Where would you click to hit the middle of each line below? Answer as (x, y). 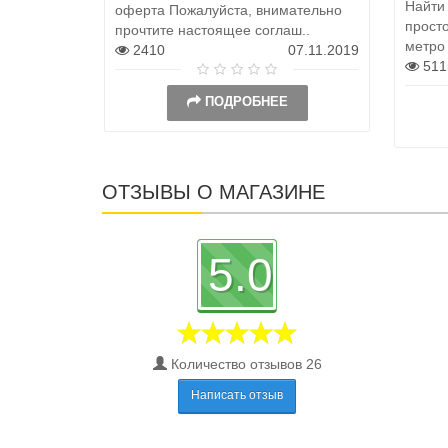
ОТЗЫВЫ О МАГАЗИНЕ (213, 191)
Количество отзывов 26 (244, 363)
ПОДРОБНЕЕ (246, 101)
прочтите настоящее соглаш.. (212, 29)
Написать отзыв (237, 395)
